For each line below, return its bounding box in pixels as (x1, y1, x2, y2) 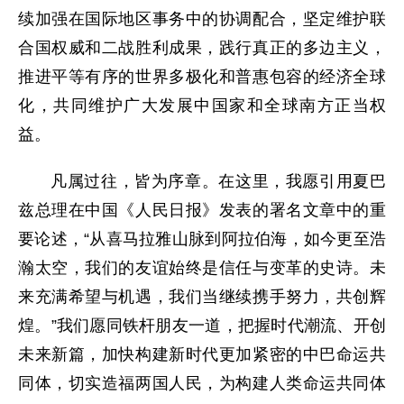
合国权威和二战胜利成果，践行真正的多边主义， (18, 39, 386, 58)
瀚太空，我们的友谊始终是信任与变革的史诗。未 (18, 259, 386, 278)
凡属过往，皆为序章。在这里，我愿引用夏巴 (50, 172, 386, 191)
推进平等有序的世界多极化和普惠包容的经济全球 (18, 68, 386, 87)
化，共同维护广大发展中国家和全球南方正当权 (18, 96, 386, 115)
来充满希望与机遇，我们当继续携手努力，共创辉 (18, 288, 386, 307)
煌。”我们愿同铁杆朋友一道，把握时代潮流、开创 (18, 317, 386, 335)
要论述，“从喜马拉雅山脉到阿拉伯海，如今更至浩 (18, 230, 386, 249)
